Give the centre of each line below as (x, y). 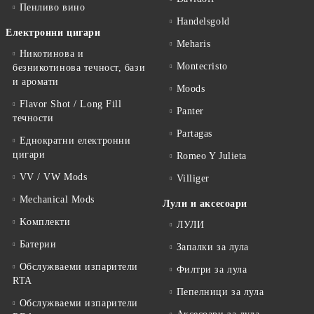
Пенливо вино (52, 7)
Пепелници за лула (220, 292)
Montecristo (202, 66)
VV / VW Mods (53, 177)
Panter (190, 111)
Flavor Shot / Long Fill (70, 104)
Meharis (193, 44)
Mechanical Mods (57, 199)
